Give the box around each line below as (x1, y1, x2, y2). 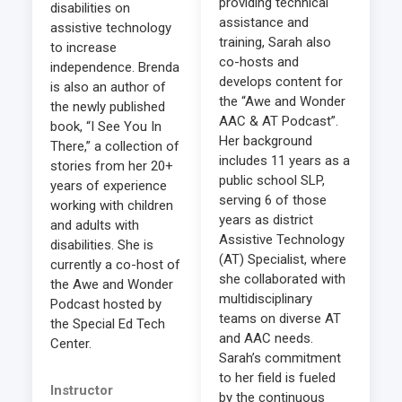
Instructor (50, 382, 113, 399)
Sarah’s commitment (219, 350, 341, 367)
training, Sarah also (219, 34, 331, 51)
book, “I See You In (50, 118, 162, 135)
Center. (50, 336, 92, 353)
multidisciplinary (219, 291, 312, 308)
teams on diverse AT (219, 310, 341, 328)
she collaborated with (219, 271, 345, 288)
